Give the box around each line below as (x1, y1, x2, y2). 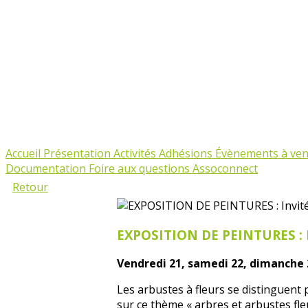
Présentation (43, 146, 113, 161)
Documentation (5, 161, 89, 176)
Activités (113, 146, 159, 161)
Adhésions (159, 146, 215, 161)
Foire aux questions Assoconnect (89, 161, 258, 176)
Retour (12, 179, 48, 195)
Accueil (5, 146, 43, 161)
